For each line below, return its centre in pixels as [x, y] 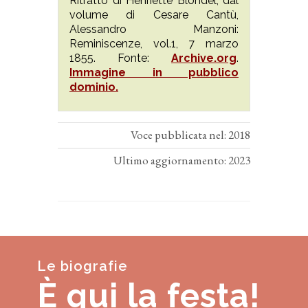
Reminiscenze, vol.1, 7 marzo [154, 44]
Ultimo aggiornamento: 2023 [182, 161]
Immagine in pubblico [154, 73]
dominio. [94, 87]
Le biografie [82, 266]
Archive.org [204, 58]
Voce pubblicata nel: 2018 [190, 135]
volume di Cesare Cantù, [154, 15]
